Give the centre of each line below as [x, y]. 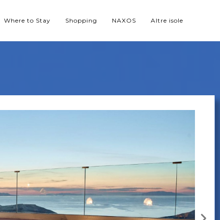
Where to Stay [27, 20]
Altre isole [167, 20]
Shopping [82, 20]
